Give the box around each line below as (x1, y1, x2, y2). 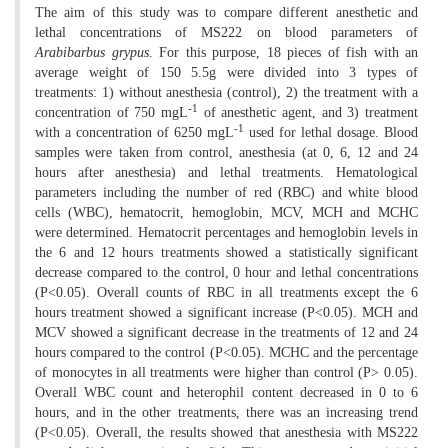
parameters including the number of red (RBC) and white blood (35, 184, 418, 200)
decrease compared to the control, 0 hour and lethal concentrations (35, 264, 418, 280)
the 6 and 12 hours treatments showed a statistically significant (35, 244, 418, 260)
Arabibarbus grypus (35, 44, 149, 60)
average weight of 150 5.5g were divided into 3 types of (35, 64, 418, 80)
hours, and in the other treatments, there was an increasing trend (35, 404, 418, 420)
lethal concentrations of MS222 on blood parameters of (35, 24, 418, 40)
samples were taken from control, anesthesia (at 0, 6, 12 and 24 (35, 144, 418, 160)
